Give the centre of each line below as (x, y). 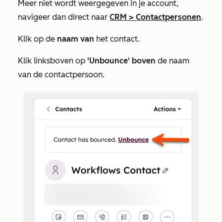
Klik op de (37, 39)
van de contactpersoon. (61, 75)
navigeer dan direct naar (64, 17)
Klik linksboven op (53, 61)
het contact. (118, 39)
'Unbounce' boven (122, 61)
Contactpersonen (168, 17)
